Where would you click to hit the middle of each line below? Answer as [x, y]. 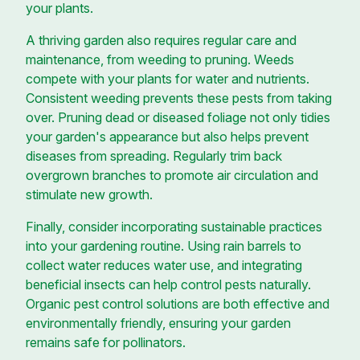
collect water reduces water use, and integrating [164, 265]
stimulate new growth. [89, 194]
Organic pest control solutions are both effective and [178, 303]
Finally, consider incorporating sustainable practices [174, 226]
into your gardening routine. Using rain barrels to [164, 245]
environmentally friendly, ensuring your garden [158, 323]
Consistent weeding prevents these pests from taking [179, 98]
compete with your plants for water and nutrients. [168, 78]
